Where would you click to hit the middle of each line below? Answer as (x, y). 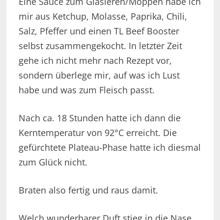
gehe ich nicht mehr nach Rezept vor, (95, 61)
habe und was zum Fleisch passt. (86, 90)
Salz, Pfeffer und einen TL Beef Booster (99, 31)
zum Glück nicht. (53, 162)
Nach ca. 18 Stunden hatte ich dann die (99, 118)
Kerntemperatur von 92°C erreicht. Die (97, 133)
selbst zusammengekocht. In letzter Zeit (100, 46)
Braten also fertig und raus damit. (88, 190)
